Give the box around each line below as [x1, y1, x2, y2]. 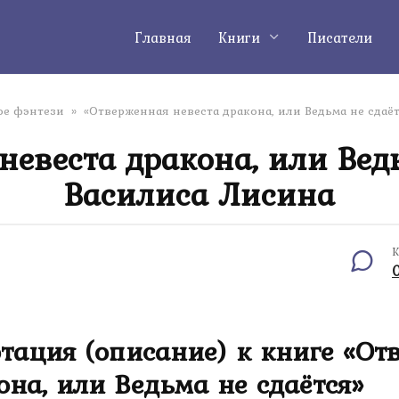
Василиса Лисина [64, 170, 335, 218]
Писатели [307, 27, 372, 48]
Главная [134, 27, 191, 48]
